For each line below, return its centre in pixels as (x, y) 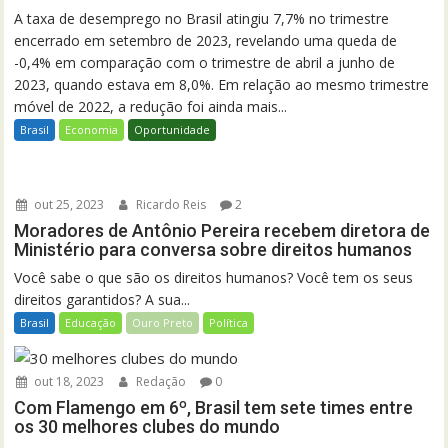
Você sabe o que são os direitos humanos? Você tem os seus (214, 278)
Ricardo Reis (170, 205)
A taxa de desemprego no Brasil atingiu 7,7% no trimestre (202, 19)
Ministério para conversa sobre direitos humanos (213, 250)
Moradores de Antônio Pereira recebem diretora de (222, 231)
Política (229, 323)
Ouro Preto (163, 323)
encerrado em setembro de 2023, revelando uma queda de (206, 41)
